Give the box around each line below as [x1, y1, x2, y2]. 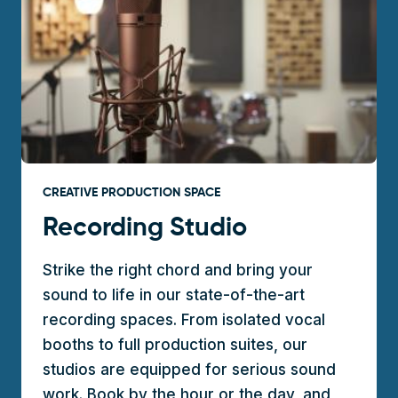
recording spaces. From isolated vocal [43, 311, 325, 330]
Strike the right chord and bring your [43, 261, 313, 280]
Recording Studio [43, 216, 247, 243]
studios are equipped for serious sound [43, 361, 336, 379]
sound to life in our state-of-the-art [43, 286, 305, 305]
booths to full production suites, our [43, 336, 307, 354]
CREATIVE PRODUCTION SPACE [43, 187, 220, 200]
